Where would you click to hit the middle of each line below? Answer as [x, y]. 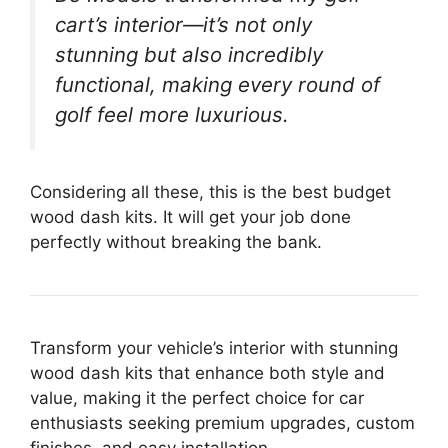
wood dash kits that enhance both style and [207, 373]
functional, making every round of [217, 84]
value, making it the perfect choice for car [197, 398]
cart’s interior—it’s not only [183, 24]
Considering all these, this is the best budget [210, 192]
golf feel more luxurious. [172, 114]
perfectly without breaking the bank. [176, 242]
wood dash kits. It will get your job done [190, 217]
